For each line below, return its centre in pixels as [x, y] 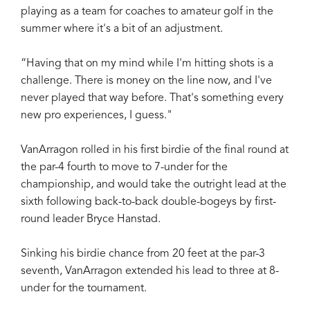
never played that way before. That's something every [152, 98]
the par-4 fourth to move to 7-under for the [124, 167]
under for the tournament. [84, 288]
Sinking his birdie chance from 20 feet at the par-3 [143, 254]
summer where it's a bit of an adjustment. [122, 29]
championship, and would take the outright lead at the [154, 184]
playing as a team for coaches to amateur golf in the [147, 11]
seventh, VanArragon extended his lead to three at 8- [150, 271]
